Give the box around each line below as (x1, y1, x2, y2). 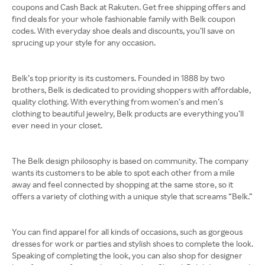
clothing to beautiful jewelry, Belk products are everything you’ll (12, 108, 244, 118)
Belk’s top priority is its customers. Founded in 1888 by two (12, 73, 225, 83)
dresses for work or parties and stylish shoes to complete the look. (12, 238, 253, 248)
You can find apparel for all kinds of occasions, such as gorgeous (12, 227, 243, 237)
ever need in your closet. (12, 120, 102, 130)
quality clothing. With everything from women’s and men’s (12, 96, 223, 106)
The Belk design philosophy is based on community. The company (12, 156, 248, 166)
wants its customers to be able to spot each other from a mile (12, 167, 235, 177)
